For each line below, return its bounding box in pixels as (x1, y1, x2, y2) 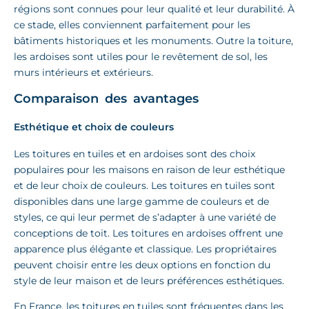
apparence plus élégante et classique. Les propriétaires (14, 243, 277, 256)
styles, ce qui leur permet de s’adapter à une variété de (14, 211, 276, 224)
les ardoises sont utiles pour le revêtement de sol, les (14, 50, 268, 63)
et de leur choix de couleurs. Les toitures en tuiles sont (14, 179, 275, 192)
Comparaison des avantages (14, 91, 199, 107)
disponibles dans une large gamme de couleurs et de (14, 195, 269, 208)
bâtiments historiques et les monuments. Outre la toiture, (14, 34, 293, 47)
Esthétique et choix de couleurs (14, 121, 174, 134)
